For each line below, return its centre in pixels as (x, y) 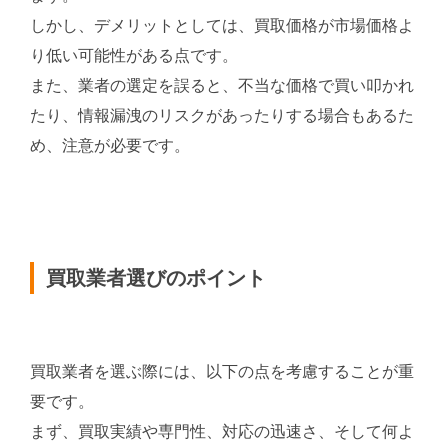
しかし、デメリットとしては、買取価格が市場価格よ (222, 26)
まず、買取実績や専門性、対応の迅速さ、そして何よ (222, 431)
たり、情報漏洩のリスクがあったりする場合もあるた (222, 116)
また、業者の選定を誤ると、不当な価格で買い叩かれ (222, 86)
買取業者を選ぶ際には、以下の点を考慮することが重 (222, 371)
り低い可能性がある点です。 (134, 56)
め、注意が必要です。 (110, 146)
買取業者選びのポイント (156, 277)
